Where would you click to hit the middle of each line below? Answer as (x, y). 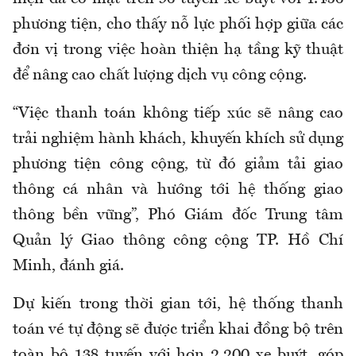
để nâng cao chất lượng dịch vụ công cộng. (160, 76)
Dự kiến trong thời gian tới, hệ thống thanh (178, 305)
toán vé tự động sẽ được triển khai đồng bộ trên (178, 330)
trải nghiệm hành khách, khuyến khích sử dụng (178, 139)
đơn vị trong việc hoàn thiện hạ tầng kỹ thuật (178, 50)
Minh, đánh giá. (68, 267)
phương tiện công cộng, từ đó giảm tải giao (178, 165)
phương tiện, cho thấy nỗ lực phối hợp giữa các (178, 25)
